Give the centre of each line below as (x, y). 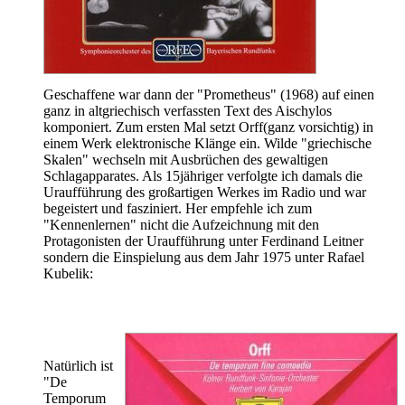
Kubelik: (68, 273)
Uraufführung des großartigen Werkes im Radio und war (205, 192)
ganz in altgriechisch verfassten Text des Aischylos (188, 110)
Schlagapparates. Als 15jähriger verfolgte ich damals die (203, 175)
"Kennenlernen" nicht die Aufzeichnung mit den (181, 224)
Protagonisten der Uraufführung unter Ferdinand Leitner (203, 240)
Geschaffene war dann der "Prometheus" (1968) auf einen (209, 94)
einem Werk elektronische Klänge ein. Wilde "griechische (207, 143)
